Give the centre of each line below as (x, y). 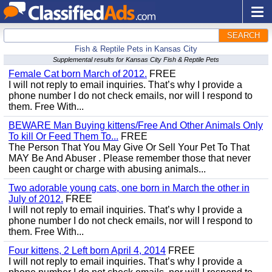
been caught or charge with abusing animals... (107, 169)
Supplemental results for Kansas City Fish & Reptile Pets (136, 59)
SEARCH (243, 36)
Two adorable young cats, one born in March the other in (129, 188)
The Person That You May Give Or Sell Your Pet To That (129, 147)
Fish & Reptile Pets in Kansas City (136, 49)
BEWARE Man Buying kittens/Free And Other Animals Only (136, 125)
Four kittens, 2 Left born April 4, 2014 (87, 250)
